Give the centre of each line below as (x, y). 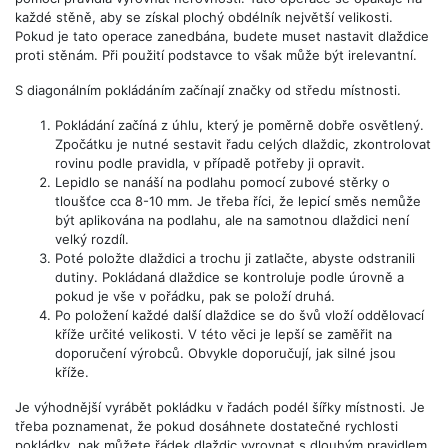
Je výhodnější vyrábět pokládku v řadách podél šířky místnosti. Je (220, 406)
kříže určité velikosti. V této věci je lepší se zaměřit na (223, 333)
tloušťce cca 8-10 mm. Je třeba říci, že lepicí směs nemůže (238, 200)
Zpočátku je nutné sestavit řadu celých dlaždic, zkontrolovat (243, 143)
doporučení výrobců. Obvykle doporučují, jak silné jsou (225, 352)
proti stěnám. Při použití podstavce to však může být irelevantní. (216, 54)
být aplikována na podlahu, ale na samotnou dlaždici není (232, 219)
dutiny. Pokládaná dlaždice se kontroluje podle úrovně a (229, 276)
